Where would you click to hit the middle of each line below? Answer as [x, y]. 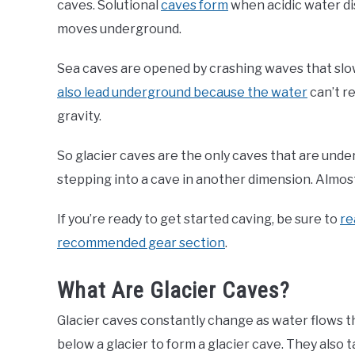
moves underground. [119, 29]
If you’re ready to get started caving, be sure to [198, 219]
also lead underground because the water [182, 93]
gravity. [79, 116]
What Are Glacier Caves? [174, 290]
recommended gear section [141, 243]
